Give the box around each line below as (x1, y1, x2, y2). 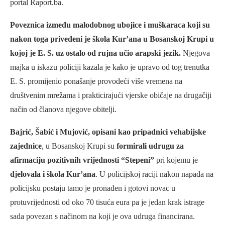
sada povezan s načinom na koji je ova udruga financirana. (10, 212, 195, 221)
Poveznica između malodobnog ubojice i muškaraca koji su (10, 21, 210, 30)
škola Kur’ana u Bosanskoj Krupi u (92, 35, 214, 44)
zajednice (10, 142, 42, 151)
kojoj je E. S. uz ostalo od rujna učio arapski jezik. (10, 49, 181, 58)
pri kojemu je (154, 156, 198, 165)
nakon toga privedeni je (10, 35, 90, 44)
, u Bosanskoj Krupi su (42, 142, 117, 151)
